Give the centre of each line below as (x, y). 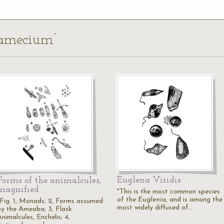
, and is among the (194, 200)
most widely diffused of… (155, 208)
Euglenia (152, 200)
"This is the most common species (168, 192)
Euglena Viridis (149, 180)
